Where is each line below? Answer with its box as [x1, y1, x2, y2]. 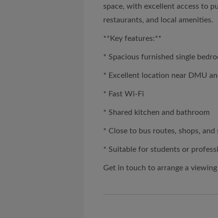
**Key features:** [103, 35, 162, 42]
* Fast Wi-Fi [103, 90, 144, 98]
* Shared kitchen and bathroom [103, 109, 210, 116]
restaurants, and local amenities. [103, 16, 213, 24]
